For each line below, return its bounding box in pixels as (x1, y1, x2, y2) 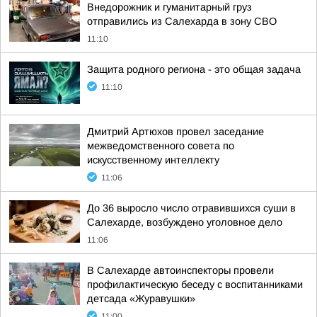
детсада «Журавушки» (87, 293, 195, 304)
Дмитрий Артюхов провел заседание (87, 126, 264, 137)
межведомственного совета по (87, 140, 234, 151)
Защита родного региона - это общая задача (87, 64, 301, 75)
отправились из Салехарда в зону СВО (87, 16, 277, 27)
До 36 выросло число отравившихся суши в (87, 202, 296, 214)
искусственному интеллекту (87, 154, 219, 166)
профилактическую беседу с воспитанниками (87, 279, 303, 290)
